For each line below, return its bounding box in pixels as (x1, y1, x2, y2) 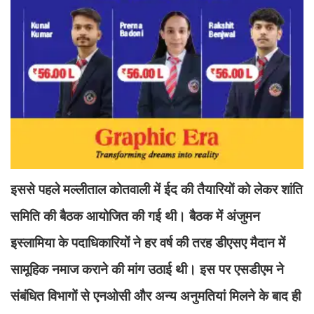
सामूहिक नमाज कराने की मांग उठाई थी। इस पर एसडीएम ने (11, 261, 284, 278)
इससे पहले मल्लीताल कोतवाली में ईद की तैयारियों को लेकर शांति (11, 181, 303, 198)
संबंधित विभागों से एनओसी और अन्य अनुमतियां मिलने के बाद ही (11, 287, 301, 305)
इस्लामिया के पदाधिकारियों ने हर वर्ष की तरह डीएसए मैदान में (11, 234, 285, 252)
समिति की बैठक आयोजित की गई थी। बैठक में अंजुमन (11, 207, 260, 225)
